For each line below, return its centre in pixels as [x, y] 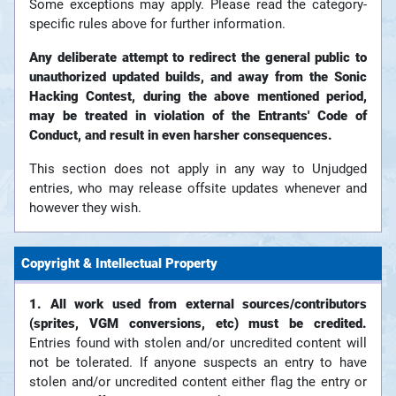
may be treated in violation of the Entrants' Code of [198, 116]
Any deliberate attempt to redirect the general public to [198, 58]
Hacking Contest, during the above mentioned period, [198, 97]
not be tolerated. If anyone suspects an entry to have [198, 363]
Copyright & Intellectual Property [119, 264]
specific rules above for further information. [157, 24]
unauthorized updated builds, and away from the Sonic [198, 77]
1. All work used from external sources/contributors [198, 305]
